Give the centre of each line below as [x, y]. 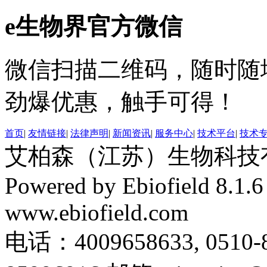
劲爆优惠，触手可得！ [121, 102]
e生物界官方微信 [94, 26]
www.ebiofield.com [97, 213]
